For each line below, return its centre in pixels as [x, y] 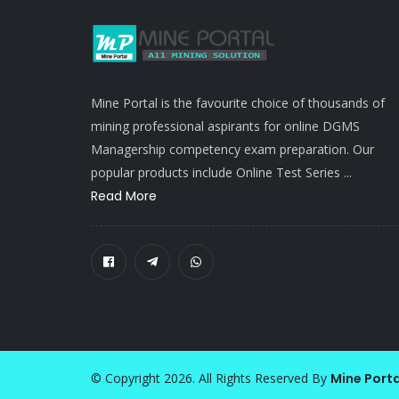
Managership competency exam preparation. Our [232, 149]
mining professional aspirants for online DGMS [225, 126]
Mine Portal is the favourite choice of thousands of [238, 103]
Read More [124, 196]
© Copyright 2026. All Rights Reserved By [211, 378]
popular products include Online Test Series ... [221, 172]
